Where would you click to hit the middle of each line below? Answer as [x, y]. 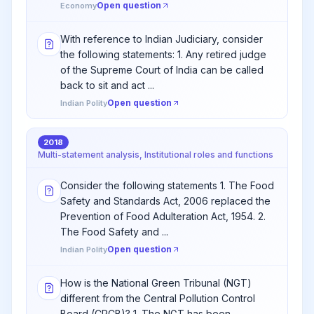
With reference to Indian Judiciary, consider [162, 39]
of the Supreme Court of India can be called [162, 70]
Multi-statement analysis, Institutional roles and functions [156, 155]
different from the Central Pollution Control [158, 298]
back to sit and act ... [107, 85]
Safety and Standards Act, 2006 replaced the [165, 201]
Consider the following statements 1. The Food [167, 185]
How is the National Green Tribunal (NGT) [156, 283]
